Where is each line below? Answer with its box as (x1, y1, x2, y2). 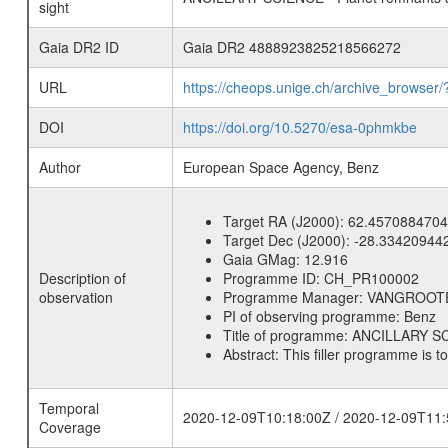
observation (38, 287, 113, 307)
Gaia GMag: (222, 249, 304, 269)
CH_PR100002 (323, 268, 419, 288)
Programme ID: (222, 268, 324, 288)
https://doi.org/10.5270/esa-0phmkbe (182, 117, 417, 137)
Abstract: (222, 344, 283, 364)
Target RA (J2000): (222, 211, 348, 231)
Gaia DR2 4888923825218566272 (182, 37, 401, 57)
